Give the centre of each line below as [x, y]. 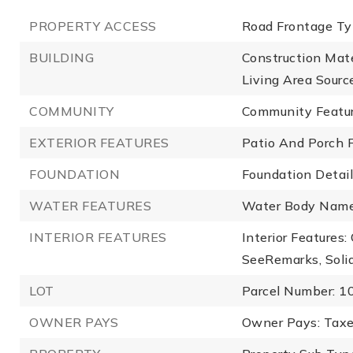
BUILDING [61, 58]
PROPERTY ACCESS [93, 26]
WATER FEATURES [90, 206]
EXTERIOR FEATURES [99, 143]
